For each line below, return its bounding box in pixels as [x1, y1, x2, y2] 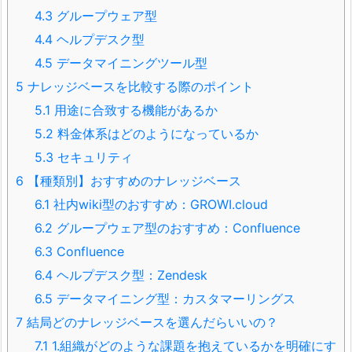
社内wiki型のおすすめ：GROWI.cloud [49, 196, 268, 212]
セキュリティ [53, 148, 133, 165]
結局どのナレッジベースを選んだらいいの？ [23, 313, 278, 330]
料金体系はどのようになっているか [53, 125, 258, 141]
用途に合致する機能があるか [50, 101, 218, 118]
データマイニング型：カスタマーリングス [53, 290, 295, 306]
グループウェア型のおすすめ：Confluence [53, 219, 300, 236]
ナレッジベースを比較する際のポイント [24, 78, 254, 94]
